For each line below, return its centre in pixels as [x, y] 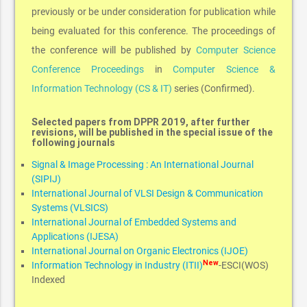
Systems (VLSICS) [70, 208]
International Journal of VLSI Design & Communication [148, 194]
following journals [74, 143]
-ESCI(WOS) [244, 266]
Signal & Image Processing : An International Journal [143, 165]
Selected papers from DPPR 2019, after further [141, 122]
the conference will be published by [114, 50]
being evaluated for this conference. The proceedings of [153, 31]
